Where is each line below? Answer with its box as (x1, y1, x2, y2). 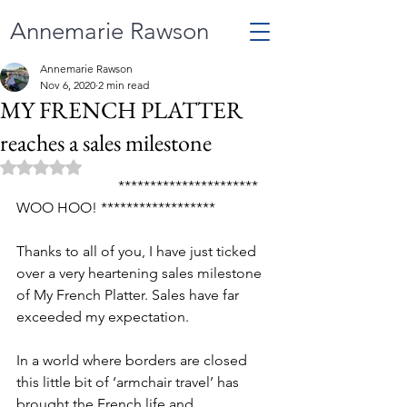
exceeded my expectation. (16, 308, 193, 325)
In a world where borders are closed (16, 352, 251, 369)
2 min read (98, 78, 149, 92)
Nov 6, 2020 (40, 78, 95, 92)
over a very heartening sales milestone (16, 264, 265, 282)
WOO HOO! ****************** (16, 199, 215, 216)
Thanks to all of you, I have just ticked (16, 243, 260, 260)
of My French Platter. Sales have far (16, 286, 243, 303)
